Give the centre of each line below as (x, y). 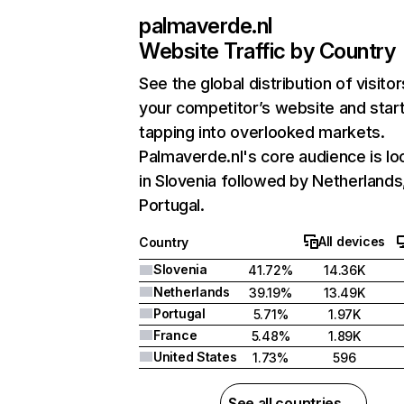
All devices (352, 241)
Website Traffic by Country (267, 51)
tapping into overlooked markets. (262, 132)
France (175, 335)
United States (195, 357)
